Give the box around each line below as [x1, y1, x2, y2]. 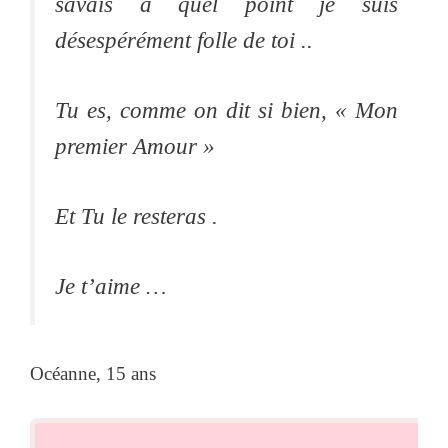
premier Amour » [55, 133, 215, 159]
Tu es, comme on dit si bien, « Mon [55, 97, 398, 123]
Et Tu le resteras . [55, 203, 218, 229]
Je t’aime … [55, 274, 166, 300]
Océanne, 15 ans [30, 363, 156, 385]
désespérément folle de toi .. [55, 27, 313, 53]
